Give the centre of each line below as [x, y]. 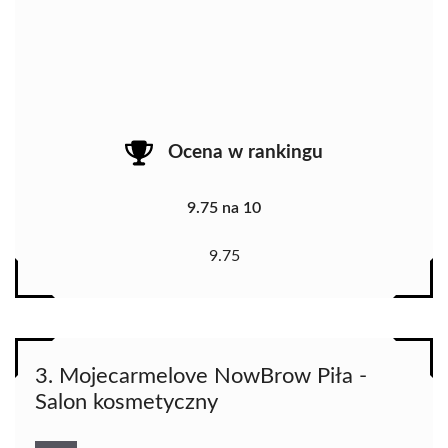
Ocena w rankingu [245, 153]
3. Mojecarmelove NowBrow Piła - [201, 375]
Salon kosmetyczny [126, 401]
